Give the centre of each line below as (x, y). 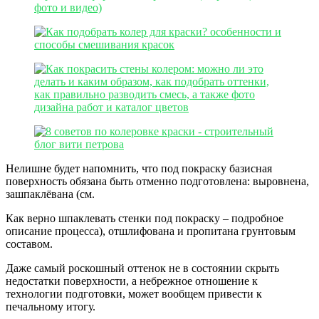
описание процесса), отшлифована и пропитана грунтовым (151, 231)
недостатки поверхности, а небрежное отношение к (132, 281)
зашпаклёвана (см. (50, 194)
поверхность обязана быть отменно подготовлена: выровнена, (157, 181)
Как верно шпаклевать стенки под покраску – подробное (145, 218)
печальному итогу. (51, 306)
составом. (29, 244)
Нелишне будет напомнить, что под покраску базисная (139, 168)
